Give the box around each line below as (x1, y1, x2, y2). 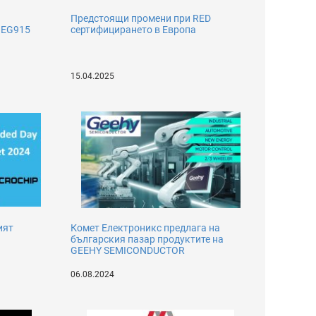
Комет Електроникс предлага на (71, 222, 221, 233)
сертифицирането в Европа (71, 24, 197, 35)
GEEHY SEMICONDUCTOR (71, 245, 186, 256)
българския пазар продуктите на (71, 233, 224, 245)
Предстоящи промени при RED (71, 13, 212, 24)
